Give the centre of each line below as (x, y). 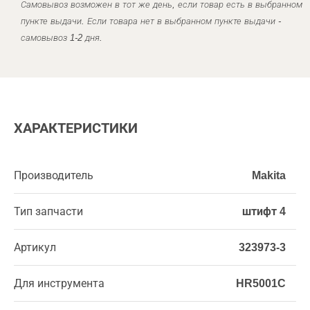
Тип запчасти (48, 211)
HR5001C (261, 283)
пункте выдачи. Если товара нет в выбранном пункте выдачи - (151, 21)
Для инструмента (59, 283)
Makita (269, 175)
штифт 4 (264, 211)
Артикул (35, 247)
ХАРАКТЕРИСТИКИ (76, 128)
